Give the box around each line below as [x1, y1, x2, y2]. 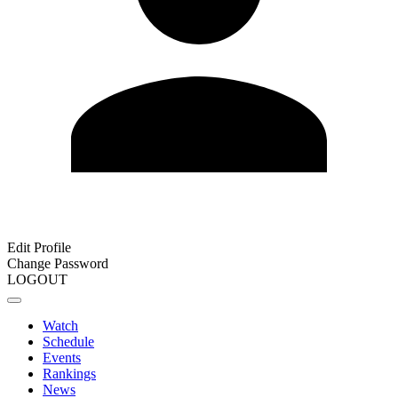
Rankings [43, 366, 96, 381]
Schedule [43, 334, 94, 349]
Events [43, 350, 81, 365]
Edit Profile [7, 240, 71, 255]
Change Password [7, 256, 108, 271]
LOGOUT [7, 272, 68, 287]
